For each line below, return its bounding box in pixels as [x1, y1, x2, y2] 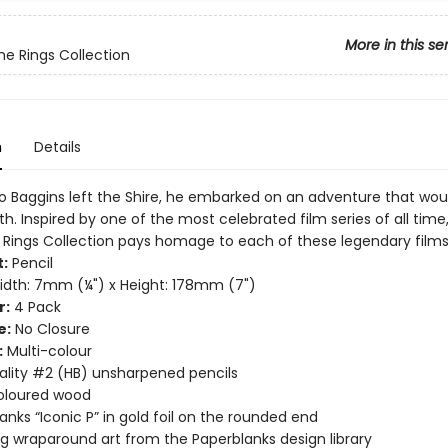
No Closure [10, 319, 90, 339]
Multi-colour [2, 341, 92, 361]
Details [33, 137, 81, 157]
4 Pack [9, 297, 61, 317]
